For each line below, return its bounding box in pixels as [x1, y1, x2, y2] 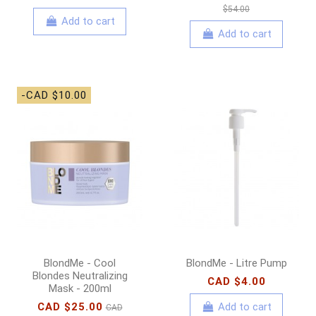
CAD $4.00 [207, 274, 266, 288]
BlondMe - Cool [44, 256, 116, 269]
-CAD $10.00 [21, 88, 87, 102]
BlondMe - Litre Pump [186, 256, 287, 269]
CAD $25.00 [37, 300, 103, 313]
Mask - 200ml [48, 281, 111, 295]
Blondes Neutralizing [32, 269, 128, 282]
